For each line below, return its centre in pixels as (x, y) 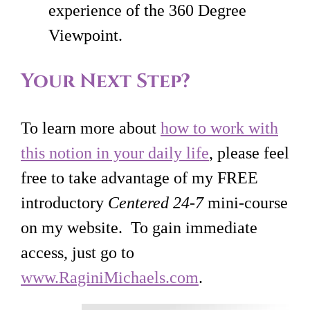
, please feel (249, 153)
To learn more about (91, 128)
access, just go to (77, 252)
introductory (64, 202)
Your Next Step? (106, 81)
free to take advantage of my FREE (139, 177)
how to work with (219, 128)
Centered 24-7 (156, 202)
